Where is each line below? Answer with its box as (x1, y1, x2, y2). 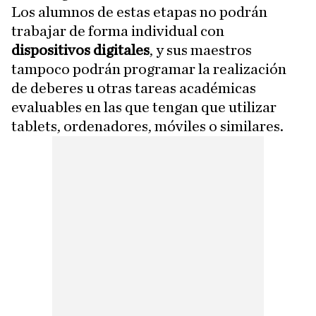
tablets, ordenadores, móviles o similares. (11, 118, 284, 134)
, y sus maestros (150, 42, 252, 58)
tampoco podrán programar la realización (11, 61, 286, 77)
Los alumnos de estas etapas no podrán (11, 4, 267, 20)
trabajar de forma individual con (11, 23, 224, 39)
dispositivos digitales (11, 42, 150, 58)
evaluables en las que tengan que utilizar (11, 99, 276, 115)
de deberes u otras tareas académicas (11, 80, 256, 96)
